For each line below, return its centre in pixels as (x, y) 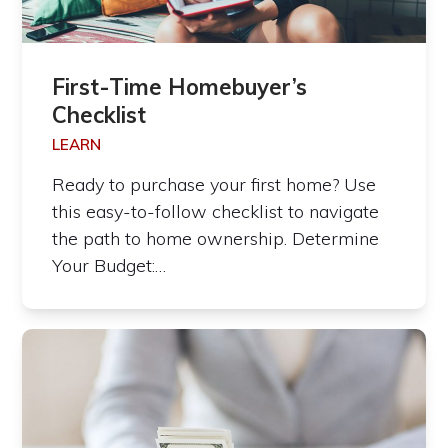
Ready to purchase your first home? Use (214, 184)
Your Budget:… (109, 265)
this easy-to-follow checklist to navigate (216, 211)
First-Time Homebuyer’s (180, 86)
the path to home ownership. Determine (216, 238)
